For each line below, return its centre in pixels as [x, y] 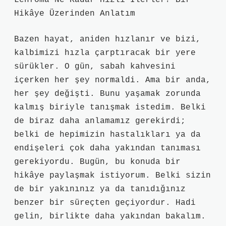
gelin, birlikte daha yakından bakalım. [110, 216]
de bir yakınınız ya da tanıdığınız [100, 189]
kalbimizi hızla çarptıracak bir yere [105, 53]
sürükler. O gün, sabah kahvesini [95, 67]
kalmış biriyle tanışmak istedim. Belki [110, 107]
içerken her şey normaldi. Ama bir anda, [112, 80]
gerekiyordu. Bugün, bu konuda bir [97, 162]
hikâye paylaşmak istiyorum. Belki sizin [112, 176]
